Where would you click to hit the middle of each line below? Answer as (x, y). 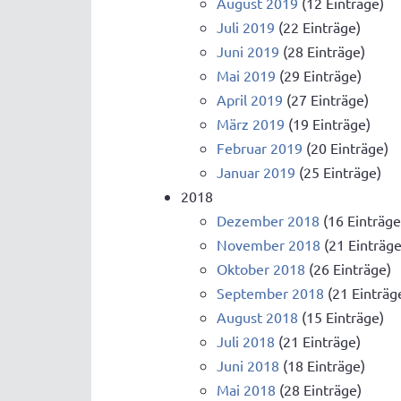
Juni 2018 (248, 366)
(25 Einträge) (338, 172)
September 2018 (270, 293)
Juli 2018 (246, 341)
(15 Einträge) (341, 317)
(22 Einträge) (318, 27)
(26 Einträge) (348, 269)
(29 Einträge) (319, 76)
